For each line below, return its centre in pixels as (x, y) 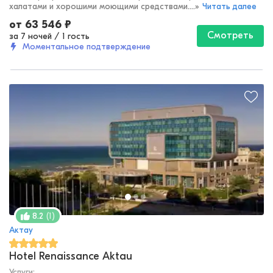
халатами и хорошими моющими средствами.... (102, 7)
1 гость (76, 37)
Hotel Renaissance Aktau (71, 257)
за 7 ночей (30, 37)
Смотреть (230, 36)
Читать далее (229, 7)
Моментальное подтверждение (87, 47)
